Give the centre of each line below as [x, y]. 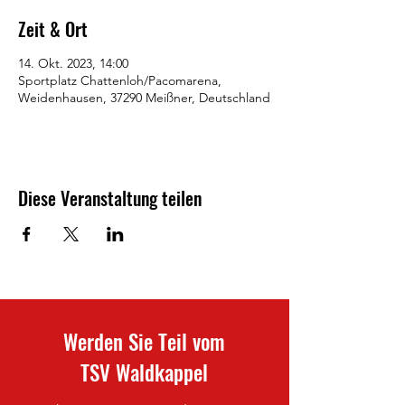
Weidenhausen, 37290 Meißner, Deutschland [144, 98]
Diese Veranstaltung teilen [110, 198]
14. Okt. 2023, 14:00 [73, 63]
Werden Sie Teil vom [144, 342]
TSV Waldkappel [144, 372]
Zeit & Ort [53, 29]
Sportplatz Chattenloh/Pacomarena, [120, 80]
